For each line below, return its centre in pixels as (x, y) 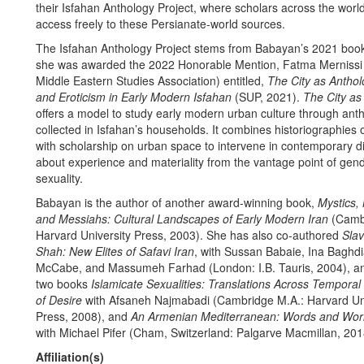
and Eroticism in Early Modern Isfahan (135, 97)
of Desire (59, 300)
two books (63, 284)
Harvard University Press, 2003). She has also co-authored (189, 235)
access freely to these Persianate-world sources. (160, 24)
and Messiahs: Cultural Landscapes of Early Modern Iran (182, 219)
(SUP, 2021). (269, 97)
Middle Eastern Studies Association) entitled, (152, 80)
